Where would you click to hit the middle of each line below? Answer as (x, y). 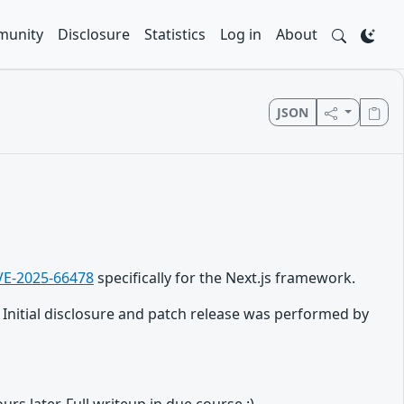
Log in (241, 34)
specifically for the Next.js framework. (225, 278)
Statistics (175, 34)
